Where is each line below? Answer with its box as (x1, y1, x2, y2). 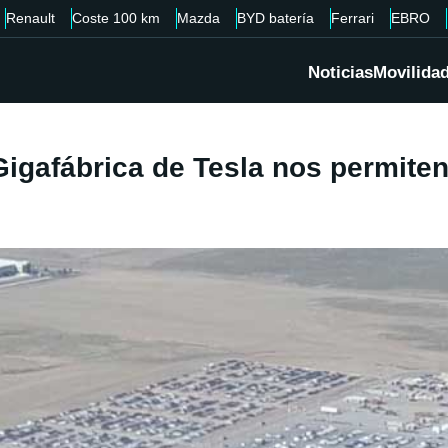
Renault (6, 10, 55, 26)
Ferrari (331, 10, 374, 26)
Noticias (308, 63, 373, 83)
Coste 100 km (72, 10, 160, 26)
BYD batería (237, 10, 314, 26)
